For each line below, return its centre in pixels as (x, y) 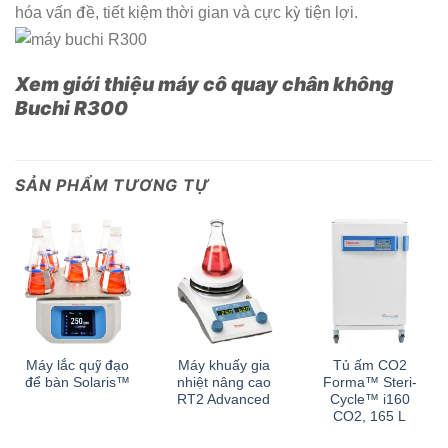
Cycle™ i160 (369, 399)
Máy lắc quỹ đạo (78, 365)
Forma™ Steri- (369, 382)
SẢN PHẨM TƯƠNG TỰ (112, 184)
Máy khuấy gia (223, 365)
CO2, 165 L (370, 416)
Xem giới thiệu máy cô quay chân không (204, 84)
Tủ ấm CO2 (369, 365)
